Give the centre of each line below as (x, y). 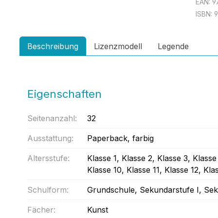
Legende (173, 46)
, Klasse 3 (170, 158)
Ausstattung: (50, 138)
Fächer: (41, 210)
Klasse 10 (104, 170)
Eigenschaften (64, 94)
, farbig (141, 138)
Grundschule (111, 190)
